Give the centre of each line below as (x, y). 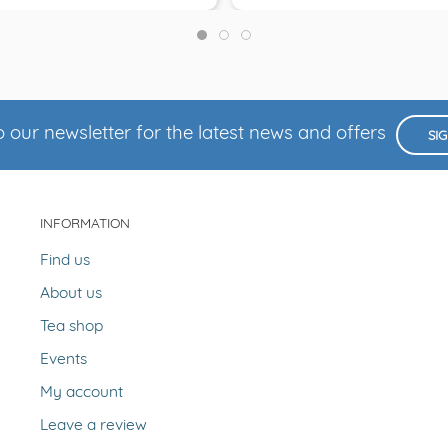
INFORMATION (84, 224)
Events (63, 359)
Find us (64, 260)
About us (70, 293)
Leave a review (93, 425)
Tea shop (71, 326)
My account (81, 392)
